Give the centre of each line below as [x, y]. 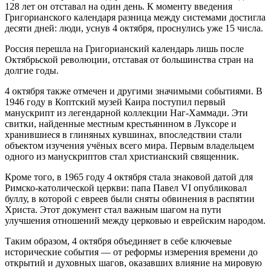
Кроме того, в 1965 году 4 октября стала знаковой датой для [129, 177]
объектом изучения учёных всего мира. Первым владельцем [129, 145]
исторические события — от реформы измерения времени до [131, 252]
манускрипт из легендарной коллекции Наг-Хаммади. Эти [126, 113]
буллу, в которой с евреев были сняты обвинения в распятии [130, 198]
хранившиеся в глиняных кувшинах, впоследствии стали [123, 134]
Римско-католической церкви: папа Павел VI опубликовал [126, 188]
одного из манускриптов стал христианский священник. [122, 156]
